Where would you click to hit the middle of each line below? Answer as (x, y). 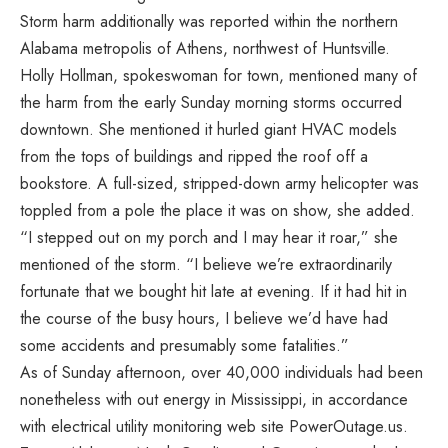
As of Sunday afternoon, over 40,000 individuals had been (221, 372)
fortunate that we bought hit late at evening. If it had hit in (213, 291)
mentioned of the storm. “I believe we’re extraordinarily (206, 264)
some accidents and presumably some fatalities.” (184, 345)
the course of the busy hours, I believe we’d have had (204, 318)
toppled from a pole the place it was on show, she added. (217, 210)
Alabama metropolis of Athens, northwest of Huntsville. (205, 48)
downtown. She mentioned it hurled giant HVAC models (208, 129)
